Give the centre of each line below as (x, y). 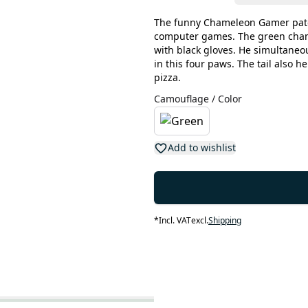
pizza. (167, 77)
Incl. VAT (175, 220)
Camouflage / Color (198, 99)
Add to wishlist (201, 147)
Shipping (224, 220)
